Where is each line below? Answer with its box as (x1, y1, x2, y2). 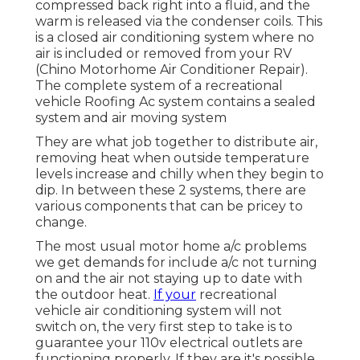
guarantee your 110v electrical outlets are (35, 335, 303, 351)
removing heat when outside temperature (35, 150, 309, 166)
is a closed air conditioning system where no (35, 30, 314, 46)
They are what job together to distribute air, (35, 134, 317, 150)
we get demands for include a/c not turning (35, 255, 317, 271)
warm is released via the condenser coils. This (35, 14, 322, 30)
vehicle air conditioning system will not (35, 303, 282, 319)
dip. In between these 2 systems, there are (35, 182, 306, 198)
